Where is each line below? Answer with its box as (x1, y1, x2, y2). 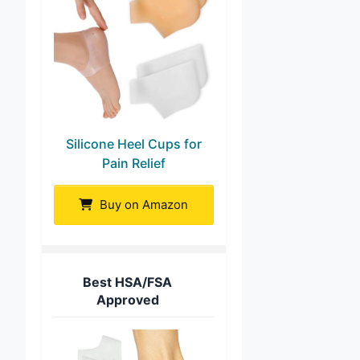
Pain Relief (101, 154, 166, 171)
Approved (96, 291, 159, 308)
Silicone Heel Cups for (65, 135, 202, 152)
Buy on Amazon (96, 196, 189, 212)
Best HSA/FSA (83, 273, 173, 290)
